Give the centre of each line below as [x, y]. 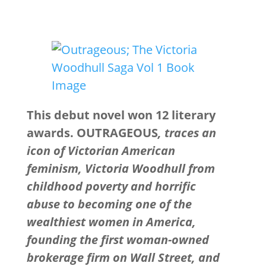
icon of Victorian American [101, 151]
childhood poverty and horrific [111, 186]
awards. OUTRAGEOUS [92, 133]
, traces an [187, 133]
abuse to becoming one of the [109, 204]
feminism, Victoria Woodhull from [121, 168]
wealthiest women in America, [111, 222]
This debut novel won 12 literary [121, 115]
